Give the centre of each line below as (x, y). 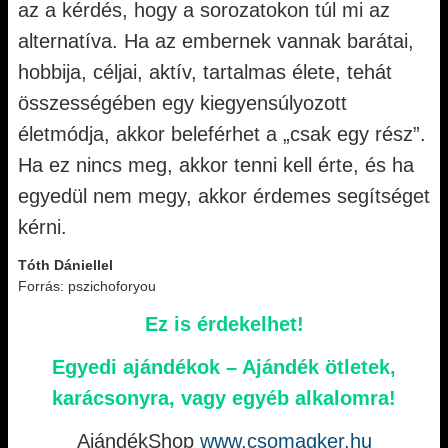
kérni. (42, 227)
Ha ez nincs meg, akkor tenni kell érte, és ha (216, 165)
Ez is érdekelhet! (224, 324)
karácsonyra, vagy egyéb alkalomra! (224, 398)
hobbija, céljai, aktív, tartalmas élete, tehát (205, 72)
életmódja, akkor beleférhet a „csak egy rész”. (222, 134)
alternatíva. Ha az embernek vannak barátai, (216, 41)
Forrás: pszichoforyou (87, 286)
